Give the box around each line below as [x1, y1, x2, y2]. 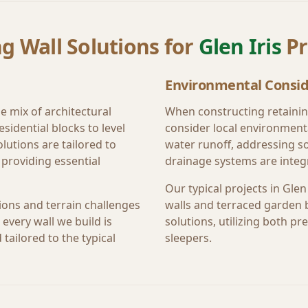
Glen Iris [198, 32, 281, 60]
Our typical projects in [165, 181, 283, 196]
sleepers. [165, 230, 212, 245]
